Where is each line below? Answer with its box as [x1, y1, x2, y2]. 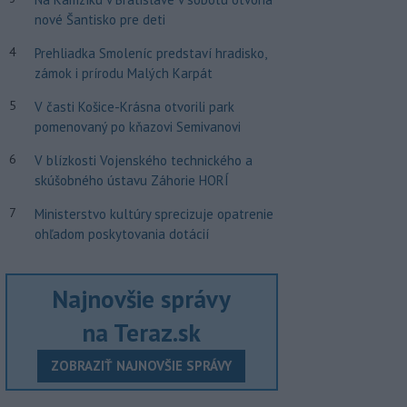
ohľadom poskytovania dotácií [34, 225, 209, 243]
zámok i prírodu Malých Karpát [34, 65, 213, 83]
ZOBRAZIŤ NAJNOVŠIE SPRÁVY [51, 357, 233, 375]
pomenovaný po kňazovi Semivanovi [34, 118, 241, 136]
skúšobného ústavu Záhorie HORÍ [34, 172, 229, 190]
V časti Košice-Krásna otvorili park [34, 98, 234, 116]
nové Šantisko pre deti [34, 11, 165, 29]
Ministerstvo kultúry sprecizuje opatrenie [34, 205, 273, 223]
